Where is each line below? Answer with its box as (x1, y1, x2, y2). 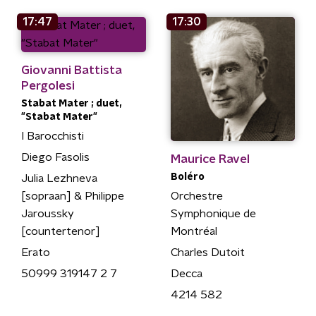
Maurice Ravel (170, 153, 250, 165)
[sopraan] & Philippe (21, 190, 124, 202)
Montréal (170, 226, 217, 237)
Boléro (170, 172, 205, 182)
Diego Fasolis (21, 151, 90, 163)
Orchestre (170, 190, 223, 202)
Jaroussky (21, 207, 74, 219)
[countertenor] (21, 225, 100, 237)
